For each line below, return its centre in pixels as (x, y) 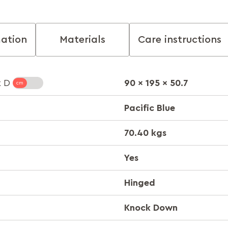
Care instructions (180, 40)
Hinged (140, 182)
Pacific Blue (150, 108)
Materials (82, 40)
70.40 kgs (145, 133)
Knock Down (151, 207)
